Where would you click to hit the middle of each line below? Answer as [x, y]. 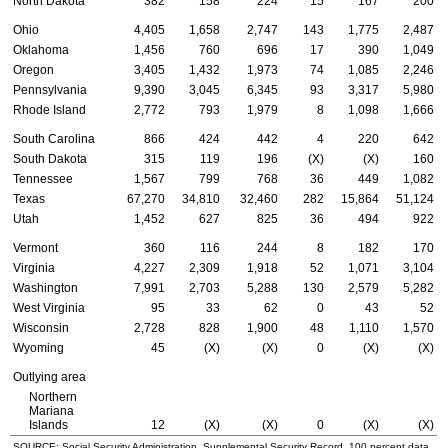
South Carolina [54, 139]
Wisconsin [41, 328]
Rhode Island [49, 110]
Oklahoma [41, 50]
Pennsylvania [50, 90]
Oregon [33, 70]
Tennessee [43, 179]
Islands [48, 425]
